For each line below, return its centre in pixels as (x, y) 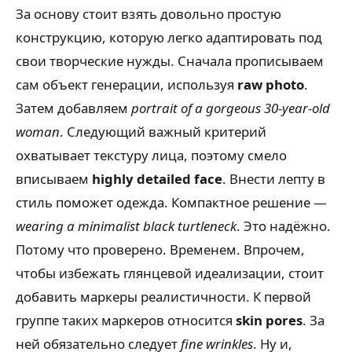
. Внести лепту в (274, 179)
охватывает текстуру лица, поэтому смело (151, 156)
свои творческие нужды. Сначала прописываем (170, 61)
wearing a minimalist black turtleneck (126, 226)
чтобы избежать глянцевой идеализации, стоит (170, 273)
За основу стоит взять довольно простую (148, 14)
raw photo (271, 85)
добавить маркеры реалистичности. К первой (163, 297)
